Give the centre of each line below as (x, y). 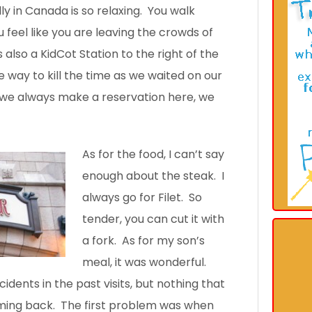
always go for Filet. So (142, 198)
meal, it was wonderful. (146, 263)
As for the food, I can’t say (153, 155)
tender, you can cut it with (153, 219)
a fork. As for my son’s (143, 241)
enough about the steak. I (153, 176)
